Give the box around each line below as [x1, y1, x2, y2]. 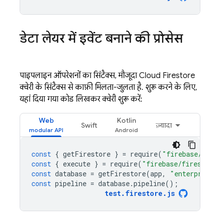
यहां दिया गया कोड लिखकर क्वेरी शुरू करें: [20, 94, 142, 104]
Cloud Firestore [139, 71, 195, 81]
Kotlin [117, 116, 136, 125]
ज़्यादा [156, 121, 172, 130]
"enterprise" [170, 169, 218, 178]
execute [63, 159, 90, 168]
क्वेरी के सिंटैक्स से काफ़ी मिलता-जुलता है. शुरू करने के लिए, [20, 82, 197, 92]
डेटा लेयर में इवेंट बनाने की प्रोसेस [20, 30, 183, 46]
